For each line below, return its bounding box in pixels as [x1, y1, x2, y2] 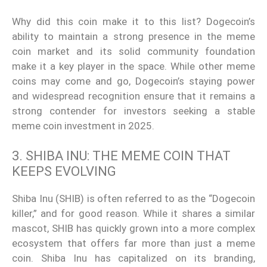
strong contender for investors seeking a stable [12, 104, 255, 117]
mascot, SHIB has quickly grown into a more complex [12, 222, 255, 235]
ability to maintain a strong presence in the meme [12, 30, 255, 42]
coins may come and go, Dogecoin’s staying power [12, 74, 255, 87]
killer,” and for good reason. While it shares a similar [12, 207, 255, 220]
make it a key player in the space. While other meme [12, 60, 255, 72]
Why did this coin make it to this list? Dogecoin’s [12, 15, 255, 27]
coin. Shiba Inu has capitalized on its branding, [12, 252, 255, 265]
